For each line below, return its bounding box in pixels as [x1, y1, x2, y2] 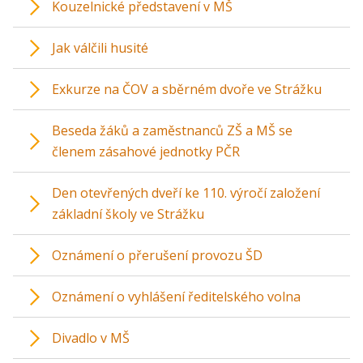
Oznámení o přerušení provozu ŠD [52, 246, 263, 264]
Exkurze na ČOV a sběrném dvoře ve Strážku [52, 80, 322, 98]
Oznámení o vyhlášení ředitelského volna [52, 288, 301, 305]
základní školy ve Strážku [52, 205, 204, 223]
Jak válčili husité [52, 39, 148, 57]
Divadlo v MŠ [52, 329, 130, 347]
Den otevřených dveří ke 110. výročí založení [52, 184, 320, 202]
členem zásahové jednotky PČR [52, 143, 240, 160]
